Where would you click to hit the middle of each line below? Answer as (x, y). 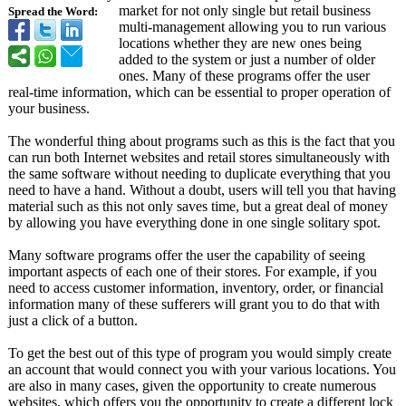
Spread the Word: (53, 12)
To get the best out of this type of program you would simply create (200, 353)
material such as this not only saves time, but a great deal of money (198, 206)
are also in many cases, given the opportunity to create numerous (192, 386)
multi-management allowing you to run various (252, 27)
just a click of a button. (73, 320)
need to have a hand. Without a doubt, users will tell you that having (202, 190)
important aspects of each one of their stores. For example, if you (193, 271)
